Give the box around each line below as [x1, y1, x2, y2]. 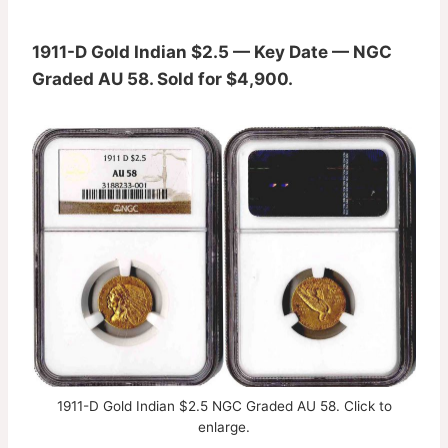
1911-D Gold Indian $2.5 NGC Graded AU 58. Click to [56, 397, 392, 414]
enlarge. [198, 418, 250, 435]
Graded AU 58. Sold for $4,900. [32, 68, 293, 89]
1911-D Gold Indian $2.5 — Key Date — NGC [32, 41, 392, 62]
